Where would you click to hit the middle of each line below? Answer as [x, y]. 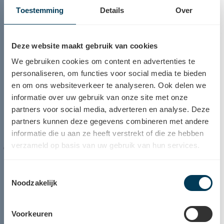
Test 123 [32, 152]
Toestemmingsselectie [40, 172]
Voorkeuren [32, 213]
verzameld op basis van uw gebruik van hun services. [106, 145]
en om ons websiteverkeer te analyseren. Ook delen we [109, 85]
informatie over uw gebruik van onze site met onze [100, 97]
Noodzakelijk [34, 182]
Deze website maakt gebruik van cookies [85, 45]
